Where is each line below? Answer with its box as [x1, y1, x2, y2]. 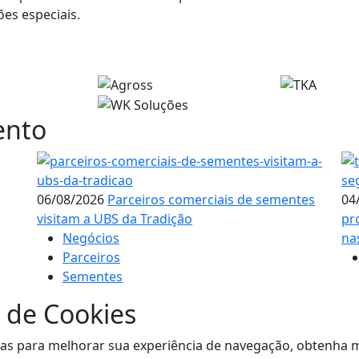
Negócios [63, 229, 119, 248]
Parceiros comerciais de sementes [107, 191, 315, 209]
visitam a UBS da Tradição [37, 210, 192, 228]
